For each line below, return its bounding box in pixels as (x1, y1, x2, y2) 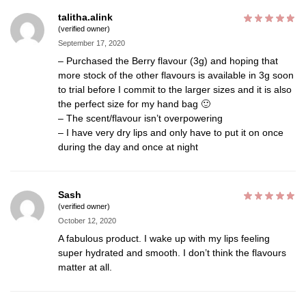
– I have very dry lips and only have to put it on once (58, 126, 283, 138)
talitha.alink (58, 12, 113, 23)
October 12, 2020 (58, 216, 116, 225)
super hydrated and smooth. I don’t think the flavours (58, 247, 286, 258)
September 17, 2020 (58, 38, 125, 47)
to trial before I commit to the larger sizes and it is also (58, 83, 292, 95)
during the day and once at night (58, 141, 198, 152)
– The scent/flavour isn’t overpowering (58, 112, 223, 124)
